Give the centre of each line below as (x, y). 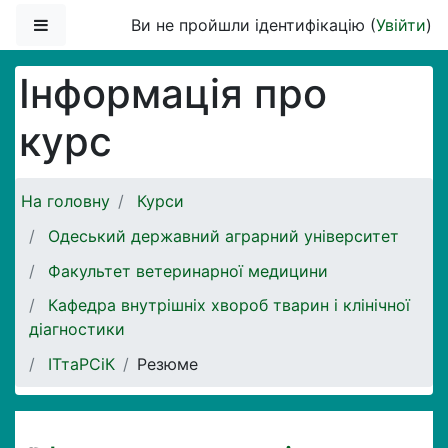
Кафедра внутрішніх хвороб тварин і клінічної (229, 305)
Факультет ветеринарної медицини (188, 270)
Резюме (167, 363)
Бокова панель (106, 24)
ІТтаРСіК (81, 363)
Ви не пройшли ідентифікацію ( (253, 25)
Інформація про (173, 93)
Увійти (401, 25)
